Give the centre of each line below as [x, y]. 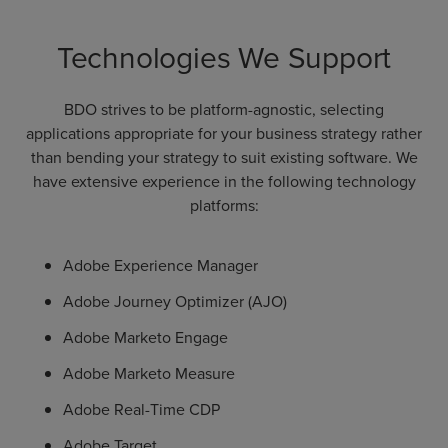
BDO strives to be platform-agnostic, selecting [224, 110]
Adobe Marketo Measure [151, 374]
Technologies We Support [224, 57]
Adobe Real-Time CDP [141, 410]
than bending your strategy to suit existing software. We [224, 158]
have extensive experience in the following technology [224, 182]
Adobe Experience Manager [160, 266]
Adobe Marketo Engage [147, 338]
